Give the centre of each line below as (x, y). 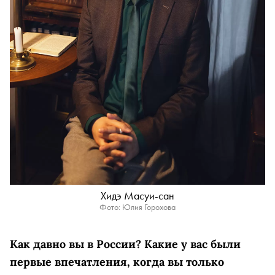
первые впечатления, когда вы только (117, 262)
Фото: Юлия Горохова (137, 207)
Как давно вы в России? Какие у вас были (125, 244)
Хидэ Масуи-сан (137, 196)
